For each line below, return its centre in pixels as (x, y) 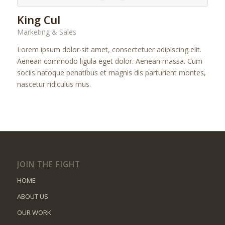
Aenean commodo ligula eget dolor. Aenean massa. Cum (109, 61)
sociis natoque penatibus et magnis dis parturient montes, (111, 73)
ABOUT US (32, 197)
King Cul (38, 20)
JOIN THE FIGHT (48, 165)
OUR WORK (34, 213)
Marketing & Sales (46, 32)
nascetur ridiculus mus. (54, 84)
